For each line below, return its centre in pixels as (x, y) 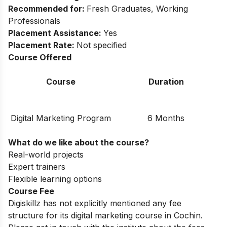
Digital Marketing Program (61, 118)
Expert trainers (37, 167)
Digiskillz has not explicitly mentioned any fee (95, 203)
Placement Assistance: (56, 33)
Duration (166, 82)
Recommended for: (47, 9)
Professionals (34, 21)
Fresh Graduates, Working (137, 9)
